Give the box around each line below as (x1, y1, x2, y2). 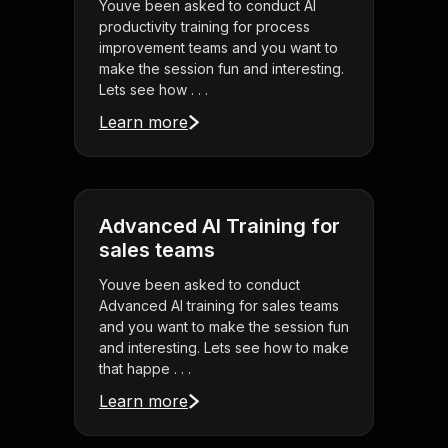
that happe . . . (99, 360, 191, 378)
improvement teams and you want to (99, 39, 338, 57)
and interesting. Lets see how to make (99, 339, 349, 357)
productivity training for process (99, 18, 310, 36)
